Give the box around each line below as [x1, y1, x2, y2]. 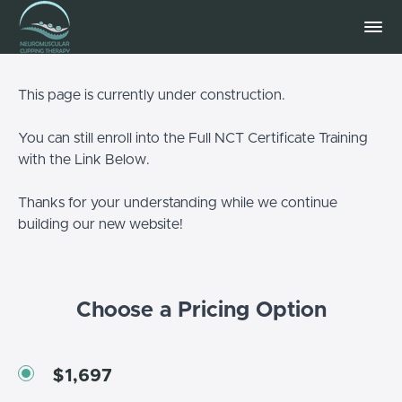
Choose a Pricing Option [75, 299, 327, 321]
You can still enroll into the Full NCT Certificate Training [18, 130, 368, 145]
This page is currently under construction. [18, 87, 285, 102]
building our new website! [18, 216, 183, 232]
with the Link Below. [18, 152, 150, 167]
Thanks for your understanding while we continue [18, 195, 337, 210]
